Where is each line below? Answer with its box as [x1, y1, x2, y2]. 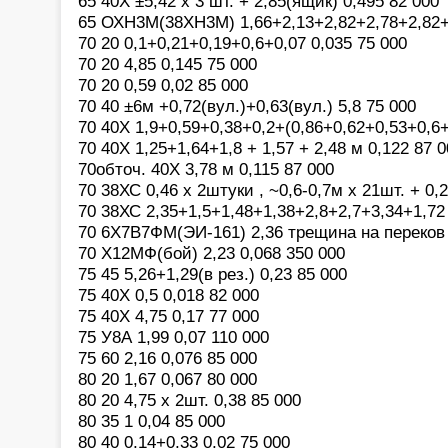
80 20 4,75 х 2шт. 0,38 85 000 [78, 389, 301, 410]
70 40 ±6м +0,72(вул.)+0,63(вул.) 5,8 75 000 [78, 95, 416, 116]
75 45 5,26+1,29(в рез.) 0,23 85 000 [78, 263, 347, 284]
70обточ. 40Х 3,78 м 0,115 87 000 [78, 158, 334, 179]
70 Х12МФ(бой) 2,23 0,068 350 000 [78, 242, 345, 263]
